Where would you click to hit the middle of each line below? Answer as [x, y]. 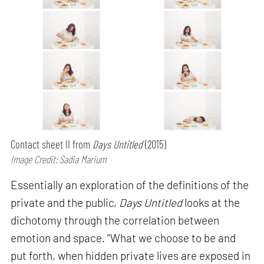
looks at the [211, 203]
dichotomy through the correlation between [115, 220]
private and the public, [65, 203]
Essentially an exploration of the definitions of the [130, 185]
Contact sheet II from [52, 144]
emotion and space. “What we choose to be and [123, 238]
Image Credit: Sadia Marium [59, 159]
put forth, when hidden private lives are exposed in [131, 256]
